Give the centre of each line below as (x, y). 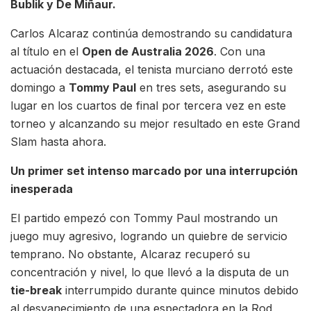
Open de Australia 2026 (148, 51)
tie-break (36, 290)
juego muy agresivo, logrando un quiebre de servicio (149, 236)
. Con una (239, 51)
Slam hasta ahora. (58, 141)
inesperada (42, 188)
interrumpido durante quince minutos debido (180, 290)
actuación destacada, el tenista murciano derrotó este (152, 69)
